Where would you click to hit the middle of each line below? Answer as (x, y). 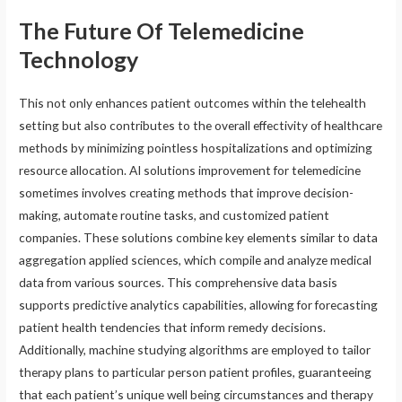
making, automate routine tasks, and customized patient (175, 215)
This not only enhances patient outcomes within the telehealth (193, 103)
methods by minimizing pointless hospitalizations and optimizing (196, 148)
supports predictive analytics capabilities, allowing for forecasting (199, 305)
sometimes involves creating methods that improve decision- (187, 193)
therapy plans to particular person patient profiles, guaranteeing (196, 372)
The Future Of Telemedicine (162, 31)
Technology (79, 60)
